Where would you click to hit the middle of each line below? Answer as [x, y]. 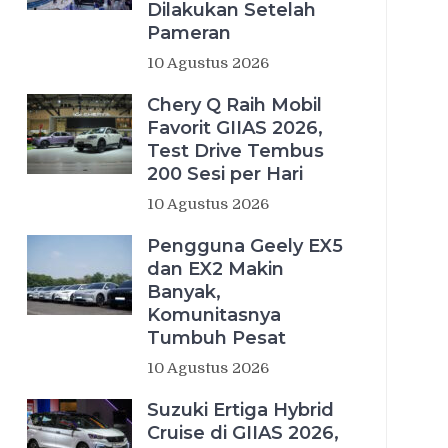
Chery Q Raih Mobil [234, 104]
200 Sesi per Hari [225, 173]
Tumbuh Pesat [216, 337]
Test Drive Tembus [235, 150]
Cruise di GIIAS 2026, [243, 432]
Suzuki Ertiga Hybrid [240, 409]
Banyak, [184, 291]
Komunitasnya [214, 314]
